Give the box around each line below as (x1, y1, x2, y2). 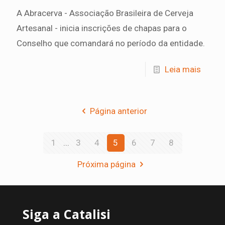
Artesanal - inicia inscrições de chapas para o (17, 23, 187, 33)
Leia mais (165, 64, 201, 74)
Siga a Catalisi (23, 205, 110, 222)
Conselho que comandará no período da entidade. (17, 38, 205, 48)
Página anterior (89, 105, 147, 116)
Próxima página (77, 159, 136, 169)
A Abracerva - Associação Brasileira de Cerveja (17, 8, 193, 18)
